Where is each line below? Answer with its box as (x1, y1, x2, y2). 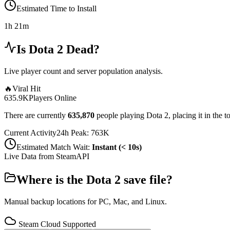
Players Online (29, 93, 76, 102)
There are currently (4, 110, 66, 120)
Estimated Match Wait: (16, 142, 90, 151)
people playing (97, 110, 146, 120)
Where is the (16, 172, 86, 186)
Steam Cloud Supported (16, 219, 96, 228)
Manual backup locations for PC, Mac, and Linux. (4, 197, 167, 206)
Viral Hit (12, 84, 41, 93)
